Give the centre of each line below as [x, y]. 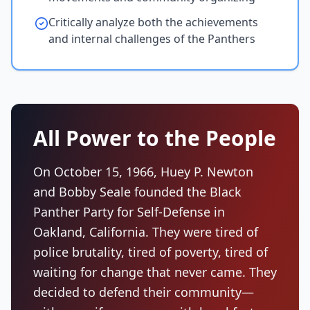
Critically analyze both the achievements [153, 22]
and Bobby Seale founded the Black [137, 192]
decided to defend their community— [144, 292]
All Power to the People [155, 138]
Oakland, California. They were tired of [146, 232]
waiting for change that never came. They [155, 272]
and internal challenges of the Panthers [152, 39]
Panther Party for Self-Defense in [129, 212]
